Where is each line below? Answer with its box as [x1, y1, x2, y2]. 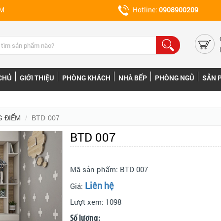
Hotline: [133, 5, 159, 14]
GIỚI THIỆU [20, 73, 54, 82]
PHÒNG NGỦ [155, 73, 194, 82]
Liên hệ [84, 179, 114, 191]
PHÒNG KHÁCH [62, 73, 110, 82]
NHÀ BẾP [118, 73, 147, 82]
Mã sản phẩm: [70, 164, 120, 174]
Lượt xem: [70, 196, 106, 207]
